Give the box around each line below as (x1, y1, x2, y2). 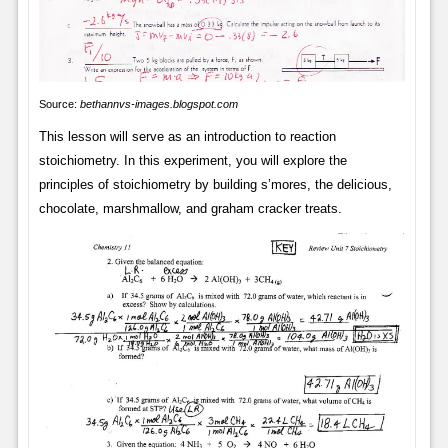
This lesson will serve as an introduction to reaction (38, 128, 336, 144)
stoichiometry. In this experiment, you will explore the (38, 152, 347, 168)
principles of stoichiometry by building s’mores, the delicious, (38, 176, 392, 192)
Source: (38, 97, 80, 110)
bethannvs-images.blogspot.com (79, 97, 238, 110)
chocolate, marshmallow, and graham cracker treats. (38, 200, 342, 216)
